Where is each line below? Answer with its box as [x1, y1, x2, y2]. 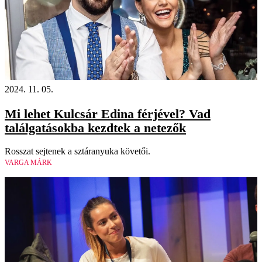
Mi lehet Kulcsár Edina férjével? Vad [5, 106, 211, 122]
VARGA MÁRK [5, 158, 52, 167]
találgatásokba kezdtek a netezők [5, 120, 186, 136]
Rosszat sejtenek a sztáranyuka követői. [5, 146, 150, 157]
